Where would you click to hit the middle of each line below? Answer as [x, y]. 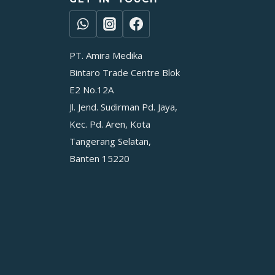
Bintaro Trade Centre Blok [125, 72]
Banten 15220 [100, 158]
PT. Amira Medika [106, 55]
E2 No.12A [92, 89]
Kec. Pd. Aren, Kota [110, 124]
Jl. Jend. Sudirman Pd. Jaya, [124, 107]
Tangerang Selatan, [110, 141]
